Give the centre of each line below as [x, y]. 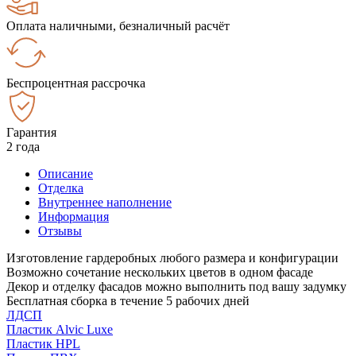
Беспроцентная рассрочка [76, 83]
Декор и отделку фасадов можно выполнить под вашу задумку [176, 286]
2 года [23, 146]
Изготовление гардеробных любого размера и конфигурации [172, 257]
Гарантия [31, 132]
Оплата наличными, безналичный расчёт [118, 25]
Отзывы [60, 230]
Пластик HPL [43, 343]
